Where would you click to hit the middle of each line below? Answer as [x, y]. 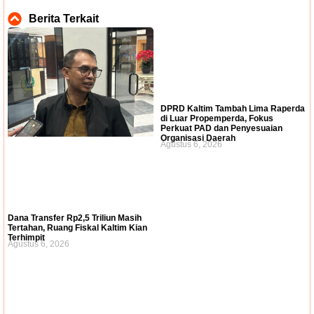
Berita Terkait [64, 19]
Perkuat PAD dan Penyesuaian [221, 129]
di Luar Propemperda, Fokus [217, 119]
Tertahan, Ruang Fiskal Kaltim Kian [77, 228]
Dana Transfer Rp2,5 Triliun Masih [75, 218]
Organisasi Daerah [198, 138]
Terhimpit [26, 238]
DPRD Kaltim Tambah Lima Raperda [233, 109]
